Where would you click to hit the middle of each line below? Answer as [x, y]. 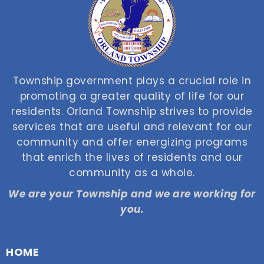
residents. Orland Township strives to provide [132, 111]
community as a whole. [132, 172]
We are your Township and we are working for [132, 194]
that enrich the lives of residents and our [132, 157]
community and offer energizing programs [132, 142]
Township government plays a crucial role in [132, 80]
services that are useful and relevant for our [132, 126]
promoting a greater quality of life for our [132, 96]
